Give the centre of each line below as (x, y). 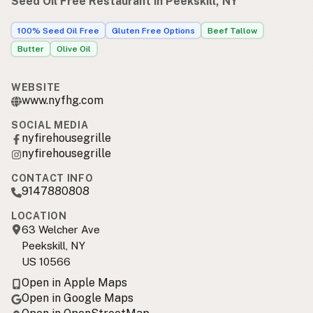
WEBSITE (36, 88)
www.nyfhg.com (63, 101)
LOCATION (39, 216)
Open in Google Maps (78, 298)
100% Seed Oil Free (58, 30)
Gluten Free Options (153, 30)
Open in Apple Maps (74, 283)
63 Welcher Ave (61, 230)
